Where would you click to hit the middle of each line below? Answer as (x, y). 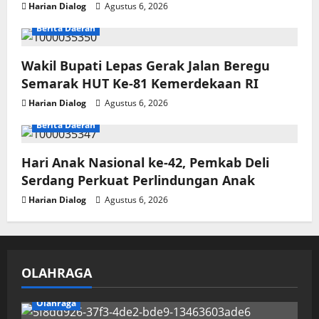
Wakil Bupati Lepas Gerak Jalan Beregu (146, 66)
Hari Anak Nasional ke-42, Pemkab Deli (145, 163)
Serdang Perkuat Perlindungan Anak (138, 181)
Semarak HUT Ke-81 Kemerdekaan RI (140, 84)
